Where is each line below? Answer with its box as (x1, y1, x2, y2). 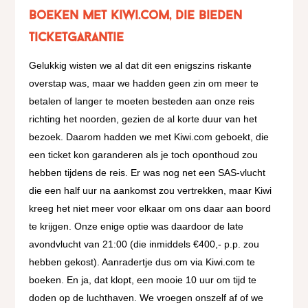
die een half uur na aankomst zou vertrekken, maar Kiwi (29, 185, 272, 197)
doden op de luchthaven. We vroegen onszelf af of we (29, 292, 264, 304)
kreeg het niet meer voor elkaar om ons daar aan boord (29, 203, 272, 214)
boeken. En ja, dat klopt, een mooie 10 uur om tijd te (29, 274, 257, 286)
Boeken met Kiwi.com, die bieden (29, 10, 243, 23)
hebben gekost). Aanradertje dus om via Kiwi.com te (29, 256, 256, 268)
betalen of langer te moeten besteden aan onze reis (29, 96, 255, 107)
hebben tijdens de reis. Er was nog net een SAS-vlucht (29, 167, 266, 179)
